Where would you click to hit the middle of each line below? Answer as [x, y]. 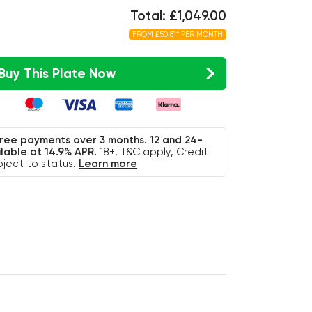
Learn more [108, 163]
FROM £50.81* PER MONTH [177, 34]
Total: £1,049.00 [178, 16]
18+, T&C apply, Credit [154, 151]
